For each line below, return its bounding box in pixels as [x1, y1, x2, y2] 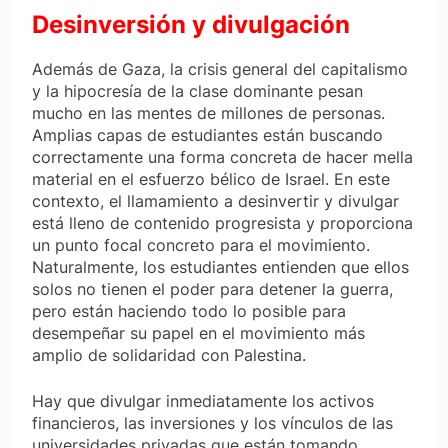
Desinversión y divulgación [32, 9, 356, 39]
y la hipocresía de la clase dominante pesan [32, 81, 363, 102]
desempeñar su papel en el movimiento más [32, 323, 365, 344]
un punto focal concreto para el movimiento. [32, 235, 370, 256]
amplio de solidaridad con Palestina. [32, 345, 306, 366]
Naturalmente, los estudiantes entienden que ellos [32, 257, 409, 278]
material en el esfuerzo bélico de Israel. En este [32, 169, 390, 190]
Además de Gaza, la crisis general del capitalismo [32, 59, 408, 80]
